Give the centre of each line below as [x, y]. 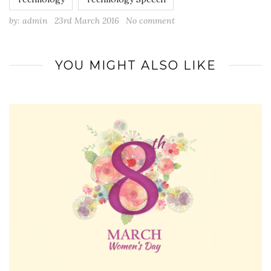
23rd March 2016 [87, 21]
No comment [150, 21]
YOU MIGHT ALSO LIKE [135, 66]
